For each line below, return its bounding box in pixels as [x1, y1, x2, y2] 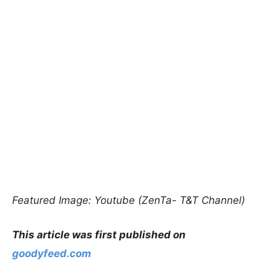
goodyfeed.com [12, 247, 91, 260]
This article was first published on [12, 229, 186, 241]
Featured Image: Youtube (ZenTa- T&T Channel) [12, 194, 245, 206]
